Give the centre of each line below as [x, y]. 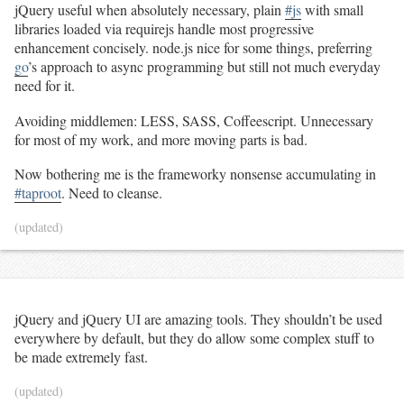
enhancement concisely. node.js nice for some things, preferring [193, 47]
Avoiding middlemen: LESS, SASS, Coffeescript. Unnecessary [194, 120]
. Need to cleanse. [112, 193]
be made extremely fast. [81, 357]
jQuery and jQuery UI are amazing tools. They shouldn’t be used [198, 319]
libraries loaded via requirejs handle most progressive [164, 28]
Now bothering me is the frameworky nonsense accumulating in [195, 174]
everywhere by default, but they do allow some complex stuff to [194, 338]
